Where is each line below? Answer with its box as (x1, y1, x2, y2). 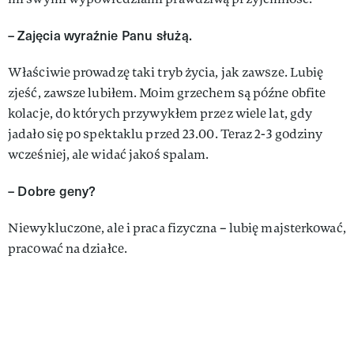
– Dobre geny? (8, 181, 96, 200)
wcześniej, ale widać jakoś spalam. (8, 145, 209, 163)
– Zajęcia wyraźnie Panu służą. (8, 25, 192, 44)
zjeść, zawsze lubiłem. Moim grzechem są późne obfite (8, 84, 326, 101)
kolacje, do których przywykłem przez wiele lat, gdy (8, 104, 313, 122)
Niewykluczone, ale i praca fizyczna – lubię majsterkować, (8, 219, 346, 236)
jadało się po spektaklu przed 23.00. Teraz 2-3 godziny (8, 125, 323, 142)
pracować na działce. (8, 239, 127, 257)
